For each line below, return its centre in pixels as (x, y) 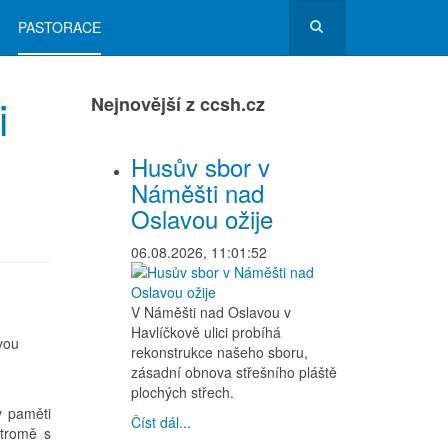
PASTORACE (59, 27)
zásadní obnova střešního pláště (234, 372)
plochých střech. (182, 392)
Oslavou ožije (202, 218)
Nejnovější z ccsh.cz (178, 104)
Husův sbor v (200, 166)
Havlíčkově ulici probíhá (206, 332)
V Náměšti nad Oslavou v (211, 312)
